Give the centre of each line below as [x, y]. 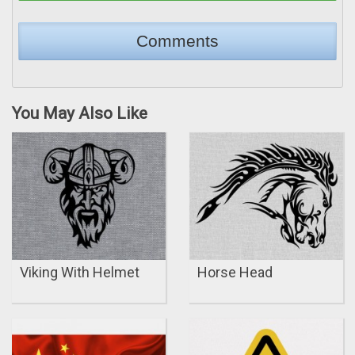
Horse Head [235, 273]
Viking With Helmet [80, 273]
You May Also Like [80, 113]
